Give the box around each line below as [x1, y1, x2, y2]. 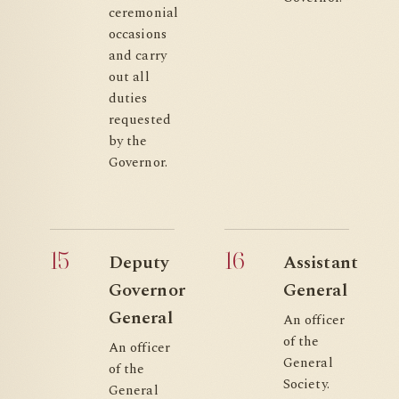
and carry [109, 45, 167, 66]
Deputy [109, 249, 170, 276]
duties [109, 88, 148, 109]
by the [109, 131, 148, 151]
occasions [109, 24, 167, 45]
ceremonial [109, 3, 178, 23]
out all [109, 67, 150, 87]
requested [109, 110, 171, 130]
